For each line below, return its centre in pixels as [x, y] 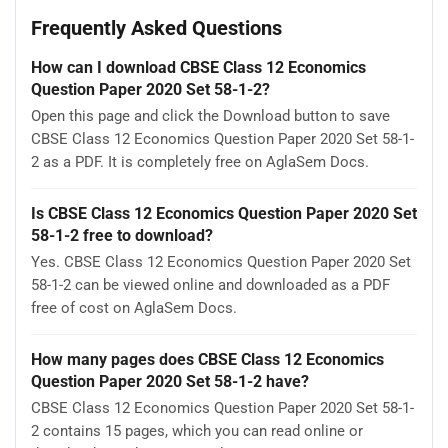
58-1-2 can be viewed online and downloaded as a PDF [210, 285]
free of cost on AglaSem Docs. [134, 308]
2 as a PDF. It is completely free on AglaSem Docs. [200, 162]
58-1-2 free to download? [122, 235]
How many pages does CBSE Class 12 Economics [207, 359]
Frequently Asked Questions [156, 28]
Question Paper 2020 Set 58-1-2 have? [170, 381]
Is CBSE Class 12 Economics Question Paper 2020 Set [224, 213]
